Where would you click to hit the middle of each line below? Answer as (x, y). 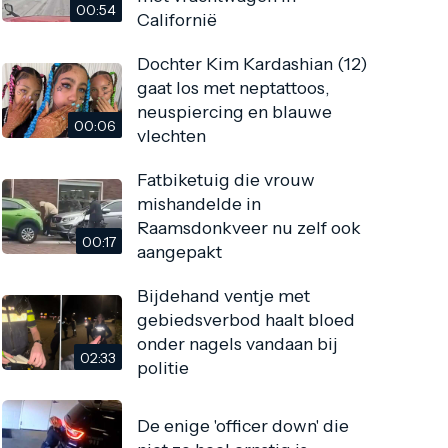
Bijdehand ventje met (224, 296)
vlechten (172, 136)
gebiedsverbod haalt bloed (246, 320)
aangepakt (180, 252)
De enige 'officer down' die (243, 425)
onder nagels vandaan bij (238, 344)
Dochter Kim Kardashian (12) (253, 64)
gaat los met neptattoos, (233, 88)
